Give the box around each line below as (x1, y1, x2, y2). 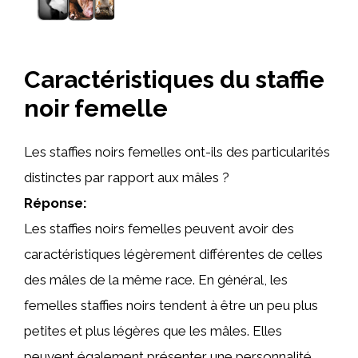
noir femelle (24, 94, 168, 122)
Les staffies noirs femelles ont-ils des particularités (24, 144, 330, 160)
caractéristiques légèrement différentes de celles (24, 246, 323, 262)
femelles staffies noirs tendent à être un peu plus (24, 297, 318, 313)
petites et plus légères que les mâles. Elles (24, 323, 282, 339)
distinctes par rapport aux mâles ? (24, 169, 229, 185)
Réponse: (24, 195, 87, 211)
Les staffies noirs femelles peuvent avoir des (24, 221, 294, 237)
